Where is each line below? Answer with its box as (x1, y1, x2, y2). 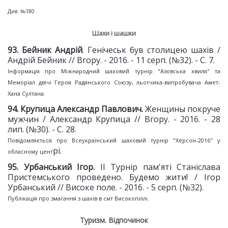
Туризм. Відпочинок (80, 215, 148, 225)
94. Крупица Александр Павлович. (8, 103, 145, 115)
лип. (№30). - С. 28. (8, 124, 76, 135)
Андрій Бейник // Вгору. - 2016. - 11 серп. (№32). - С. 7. (8, 54, 215, 66)
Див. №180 (8, 8, 35, 15)
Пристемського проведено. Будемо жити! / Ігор (8, 172, 220, 183)
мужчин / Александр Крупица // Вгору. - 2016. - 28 (8, 113, 220, 125)
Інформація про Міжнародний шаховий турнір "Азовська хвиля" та (8, 67, 220, 75)
